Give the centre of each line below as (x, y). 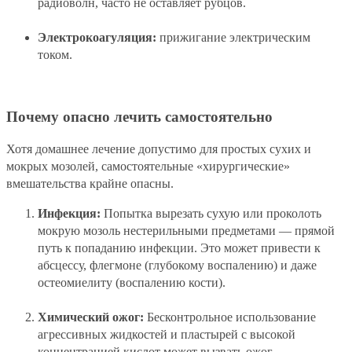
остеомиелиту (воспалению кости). (132, 282)
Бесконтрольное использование (230, 317)
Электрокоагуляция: (97, 38)
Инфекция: (69, 213)
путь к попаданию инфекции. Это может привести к (179, 247)
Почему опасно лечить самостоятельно (139, 116)
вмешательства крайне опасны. (90, 183)
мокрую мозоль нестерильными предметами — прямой (186, 230)
